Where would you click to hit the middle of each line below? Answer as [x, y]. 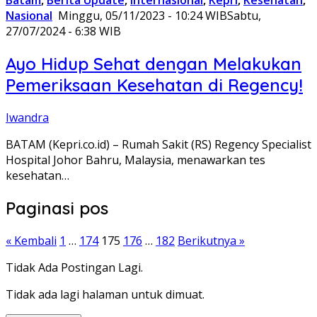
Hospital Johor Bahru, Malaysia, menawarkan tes [136, 160]
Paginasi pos [57, 208]
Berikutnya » [211, 240]
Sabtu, [244, 16]
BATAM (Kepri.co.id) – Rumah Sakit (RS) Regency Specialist [158, 144]
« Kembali [31, 240]
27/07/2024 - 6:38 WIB [63, 31]
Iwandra [27, 117]
